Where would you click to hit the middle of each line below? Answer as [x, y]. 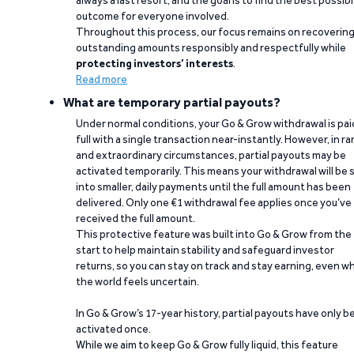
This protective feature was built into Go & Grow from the [214, 234]
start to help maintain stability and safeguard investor [205, 250]
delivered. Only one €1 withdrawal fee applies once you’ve [214, 202]
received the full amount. [136, 218]
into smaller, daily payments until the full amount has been [213, 186]
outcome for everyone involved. [153, 16]
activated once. [113, 329]
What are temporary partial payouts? [172, 102]
